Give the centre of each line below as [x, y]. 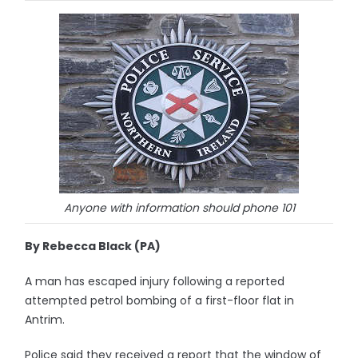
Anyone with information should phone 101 [179, 208]
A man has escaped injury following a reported [155, 281]
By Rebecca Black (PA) [93, 246]
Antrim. [45, 320]
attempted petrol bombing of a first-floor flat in [160, 300]
